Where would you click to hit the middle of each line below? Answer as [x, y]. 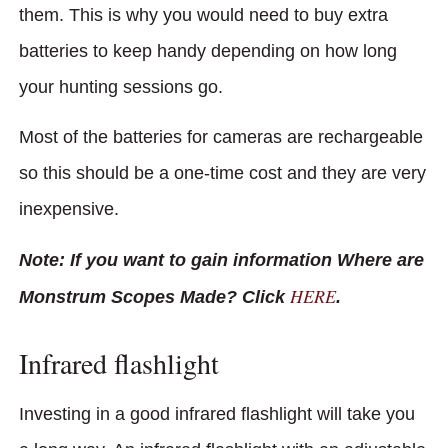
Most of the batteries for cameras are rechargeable [221, 137]
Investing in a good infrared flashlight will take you [217, 414]
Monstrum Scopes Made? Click [154, 296]
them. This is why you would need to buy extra [203, 14]
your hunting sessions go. [123, 86]
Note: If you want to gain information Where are [221, 259]
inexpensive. [69, 209]
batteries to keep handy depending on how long [208, 50]
